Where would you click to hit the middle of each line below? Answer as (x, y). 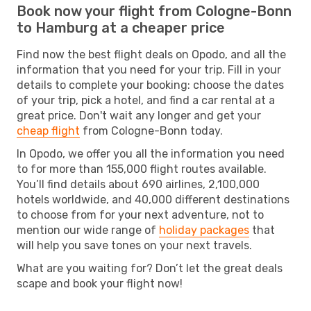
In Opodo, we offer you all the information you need (151, 153)
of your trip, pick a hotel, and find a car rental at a (146, 100)
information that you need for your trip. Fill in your (149, 69)
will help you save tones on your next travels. (134, 245)
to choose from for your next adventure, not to (140, 215)
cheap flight (48, 131)
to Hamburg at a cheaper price (121, 27)
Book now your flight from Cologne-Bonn (154, 11)
